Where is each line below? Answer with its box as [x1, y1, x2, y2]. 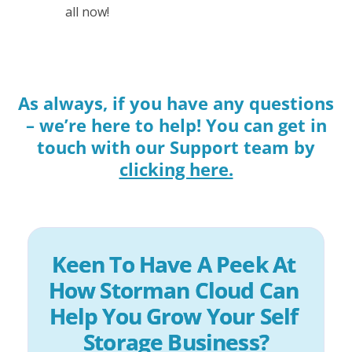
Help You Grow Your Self [49, 300, 303, 331]
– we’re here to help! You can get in [25, 112, 327, 137]
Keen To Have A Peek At [51, 248, 301, 279]
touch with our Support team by [37, 134, 315, 159]
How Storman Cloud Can [48, 274, 304, 305]
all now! [65, 2, 109, 20]
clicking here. [119, 156, 233, 181]
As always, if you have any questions [18, 90, 334, 115]
